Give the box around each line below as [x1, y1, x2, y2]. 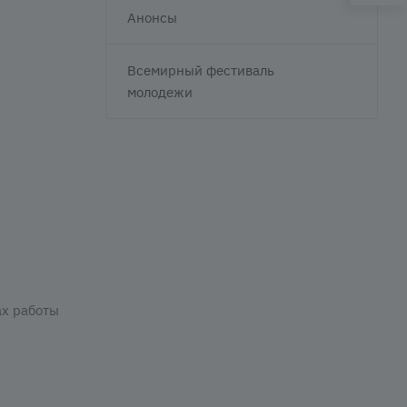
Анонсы [127, 9, 177, 26]
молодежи [127, 84, 193, 101]
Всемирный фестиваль [127, 62, 274, 79]
